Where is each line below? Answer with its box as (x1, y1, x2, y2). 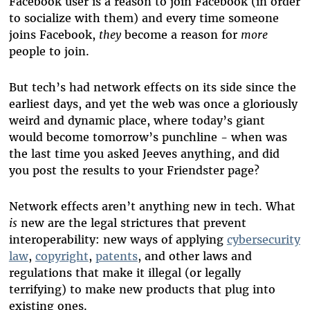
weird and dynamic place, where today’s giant (8, 113, 265, 128)
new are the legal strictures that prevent (17, 216, 246, 230)
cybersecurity (226, 232, 300, 247)
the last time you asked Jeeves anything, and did (8, 147, 280, 161)
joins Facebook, (8, 28, 99, 42)
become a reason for (120, 28, 241, 42)
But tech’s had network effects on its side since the (8, 80, 296, 95)
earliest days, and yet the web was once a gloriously (8, 97, 298, 111)
